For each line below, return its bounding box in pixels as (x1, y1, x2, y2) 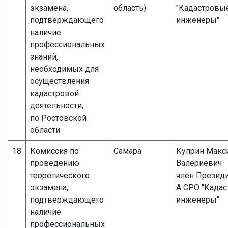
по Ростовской (30, 112, 87, 123)
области (30, 125, 60, 135)
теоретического (30, 170, 90, 180)
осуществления (30, 76, 89, 86)
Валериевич (176, 158, 222, 168)
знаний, (30, 51, 58, 62)
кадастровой (30, 88, 79, 98)
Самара (113, 146, 141, 156)
